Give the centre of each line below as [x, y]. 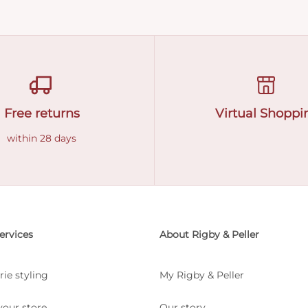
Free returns [42, 113]
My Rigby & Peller [201, 275]
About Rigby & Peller [209, 234]
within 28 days [42, 138]
